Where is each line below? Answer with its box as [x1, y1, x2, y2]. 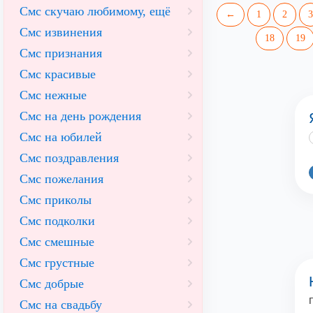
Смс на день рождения [20, 109, 141, 123]
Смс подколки [20, 214, 95, 228]
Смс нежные [20, 88, 87, 102]
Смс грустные [20, 256, 94, 270]
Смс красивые [20, 67, 96, 81]
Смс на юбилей [20, 130, 102, 144]
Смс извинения [20, 25, 102, 39]
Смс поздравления [20, 151, 119, 165]
